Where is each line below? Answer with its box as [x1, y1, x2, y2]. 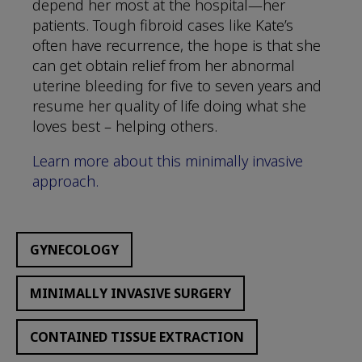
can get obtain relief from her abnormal [32, 56, 295, 76]
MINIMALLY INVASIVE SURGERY [30, 284, 231, 303]
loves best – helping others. [32, 116, 217, 137]
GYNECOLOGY [30, 241, 119, 259]
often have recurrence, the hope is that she [32, 36, 321, 56]
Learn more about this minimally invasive [32, 151, 303, 171]
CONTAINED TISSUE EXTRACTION [30, 328, 244, 347]
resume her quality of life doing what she [32, 96, 306, 116]
